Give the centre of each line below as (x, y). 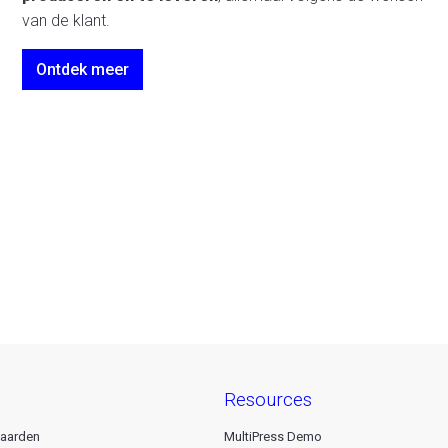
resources (274, 399)
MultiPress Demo (273, 437)
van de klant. (66, 20)
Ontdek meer (83, 69)
